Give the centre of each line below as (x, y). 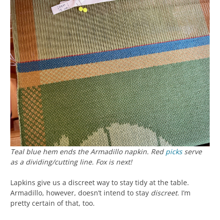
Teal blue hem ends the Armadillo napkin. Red (88, 151)
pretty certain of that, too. (53, 203)
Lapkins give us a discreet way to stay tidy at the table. (100, 182)
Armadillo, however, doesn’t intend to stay (81, 192)
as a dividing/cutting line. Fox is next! (71, 162)
